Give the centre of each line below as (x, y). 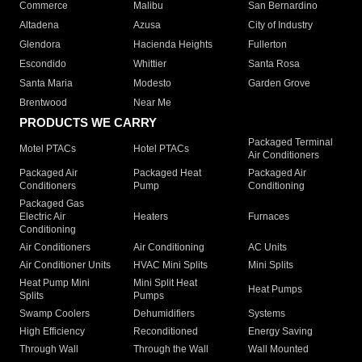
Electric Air (42, 217)
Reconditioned (166, 332)
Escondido (43, 64)
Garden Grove (279, 84)
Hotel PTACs (162, 149)
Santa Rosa (274, 64)
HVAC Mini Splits (171, 265)
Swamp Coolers (55, 314)
